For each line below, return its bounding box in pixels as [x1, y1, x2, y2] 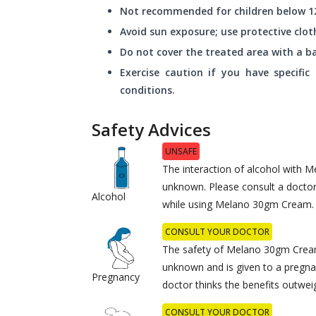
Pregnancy [92, 269, 140, 284]
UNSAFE [165, 145, 197, 157]
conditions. [120, 83, 175, 97]
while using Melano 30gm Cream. [162, 197, 315, 211]
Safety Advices [92, 117, 211, 141]
